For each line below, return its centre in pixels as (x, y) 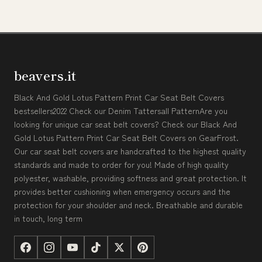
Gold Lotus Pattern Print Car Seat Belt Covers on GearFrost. (126, 138)
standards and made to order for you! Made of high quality (121, 165)
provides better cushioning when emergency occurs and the (122, 192)
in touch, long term (48, 218)
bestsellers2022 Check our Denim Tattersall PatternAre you (121, 111)
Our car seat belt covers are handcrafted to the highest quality (130, 151)
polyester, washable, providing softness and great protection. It (130, 178)
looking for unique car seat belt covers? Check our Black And (125, 124)
